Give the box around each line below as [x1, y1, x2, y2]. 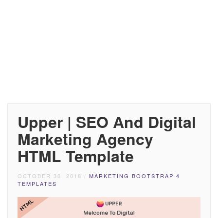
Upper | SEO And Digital [18, 110, 196, 133]
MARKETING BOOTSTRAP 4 [89, 172, 180, 180]
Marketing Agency [18, 127, 153, 150]
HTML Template [18, 145, 134, 167]
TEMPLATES [18, 180, 57, 187]
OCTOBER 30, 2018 [18, 172, 82, 180]
